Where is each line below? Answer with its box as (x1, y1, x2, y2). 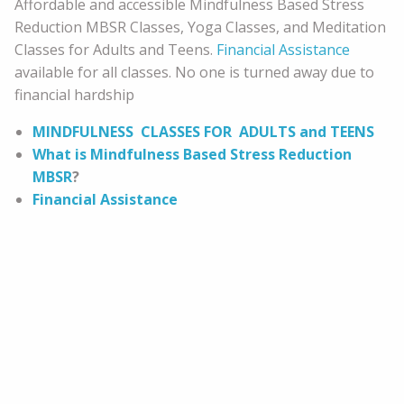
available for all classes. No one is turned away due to (14, 61, 374, 82)
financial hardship (14, 84, 134, 105)
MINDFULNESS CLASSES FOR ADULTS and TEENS (32, 121, 374, 142)
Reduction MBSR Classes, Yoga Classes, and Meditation (14, 16, 386, 37)
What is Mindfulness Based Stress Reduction (32, 143, 352, 164)
